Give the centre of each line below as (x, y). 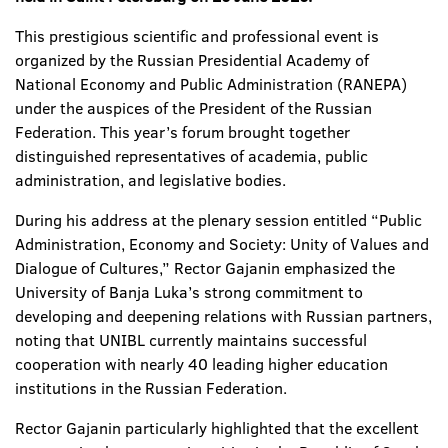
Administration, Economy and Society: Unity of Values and (222, 244)
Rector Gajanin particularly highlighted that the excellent (217, 428)
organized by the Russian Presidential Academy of (192, 60)
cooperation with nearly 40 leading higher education (201, 364)
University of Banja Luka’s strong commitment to (189, 292)
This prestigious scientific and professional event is (197, 36)
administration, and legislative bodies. (150, 180)
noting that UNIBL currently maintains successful (191, 340)
